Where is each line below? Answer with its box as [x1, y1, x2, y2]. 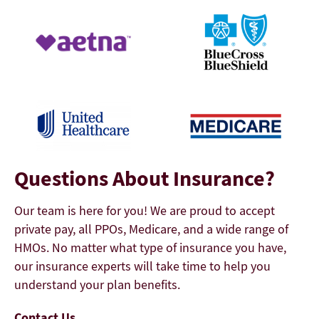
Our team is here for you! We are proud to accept [14, 202, 275, 219]
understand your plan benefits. [14, 276, 180, 293]
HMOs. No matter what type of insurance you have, [14, 239, 286, 256]
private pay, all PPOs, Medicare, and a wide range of [14, 220, 288, 237]
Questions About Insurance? [14, 164, 275, 192]
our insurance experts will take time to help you [14, 257, 271, 274]
